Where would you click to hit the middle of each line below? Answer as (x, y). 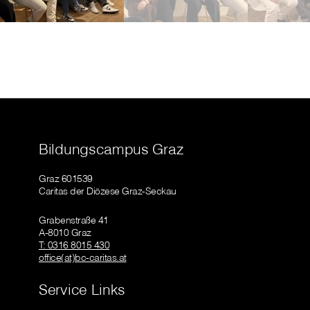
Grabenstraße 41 (74, 220)
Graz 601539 (66, 179)
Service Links (82, 290)
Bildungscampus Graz (111, 149)
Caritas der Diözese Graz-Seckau (108, 191)
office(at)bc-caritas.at (83, 258)
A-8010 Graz (65, 233)
